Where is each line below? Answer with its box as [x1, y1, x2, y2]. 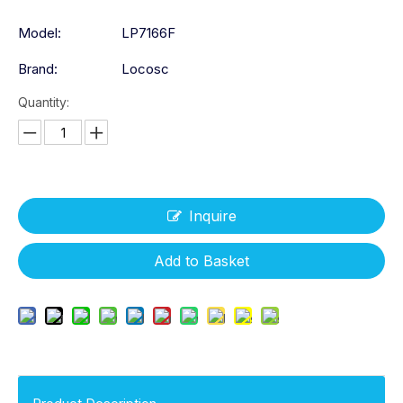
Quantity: [18, 94, 69, 111]
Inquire [188, 207, 237, 226]
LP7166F [121, 24, 175, 42]
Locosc [121, 60, 169, 78]
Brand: [18, 60, 58, 78]
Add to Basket [154, 252, 249, 271]
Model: [18, 24, 61, 42]
